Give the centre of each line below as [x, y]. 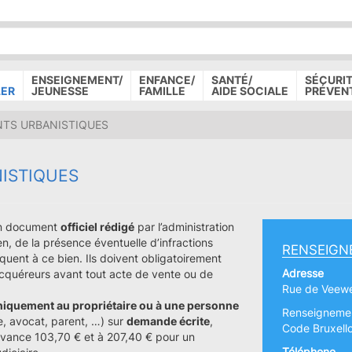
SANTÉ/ [232, 80]
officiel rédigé [97, 227]
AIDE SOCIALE [250, 91]
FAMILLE [162, 91]
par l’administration [184, 227]
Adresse [303, 273]
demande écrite [168, 321]
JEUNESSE [60, 91]
